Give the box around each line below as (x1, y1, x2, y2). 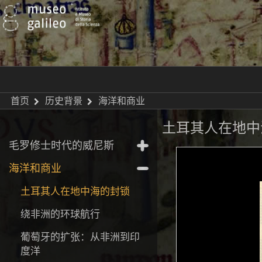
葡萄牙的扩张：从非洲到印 (20, 230, 140, 242)
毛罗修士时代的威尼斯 (9, 139, 114, 151)
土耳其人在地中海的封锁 (20, 185, 130, 196)
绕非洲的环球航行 (20, 208, 100, 219)
